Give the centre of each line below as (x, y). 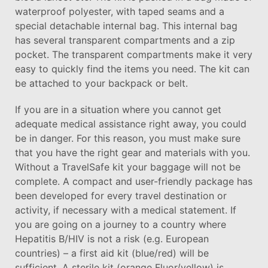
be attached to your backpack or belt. (101, 83)
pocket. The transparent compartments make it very (134, 54)
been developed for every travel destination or (121, 195)
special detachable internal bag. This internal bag (126, 25)
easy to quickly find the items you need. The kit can (132, 68)
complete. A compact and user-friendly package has (134, 181)
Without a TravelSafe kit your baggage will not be (128, 167)
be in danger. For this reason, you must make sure (128, 138)
